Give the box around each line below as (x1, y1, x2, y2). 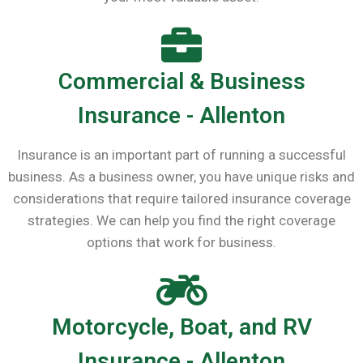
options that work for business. (87, 234, 276, 250)
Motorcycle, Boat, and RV (51, 314, 312, 340)
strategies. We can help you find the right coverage (28, 212, 335, 228)
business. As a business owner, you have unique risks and (8, 169, 355, 185)
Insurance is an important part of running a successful (17, 147, 346, 163)
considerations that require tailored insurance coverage (12, 190, 351, 207)
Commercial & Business (58, 68, 305, 95)
